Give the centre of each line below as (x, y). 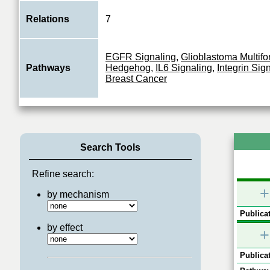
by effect (64, 228)
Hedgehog (128, 68)
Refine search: (63, 174)
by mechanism (78, 194)
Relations (48, 19)
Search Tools (110, 147)
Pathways (48, 68)
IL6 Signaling (184, 68)
